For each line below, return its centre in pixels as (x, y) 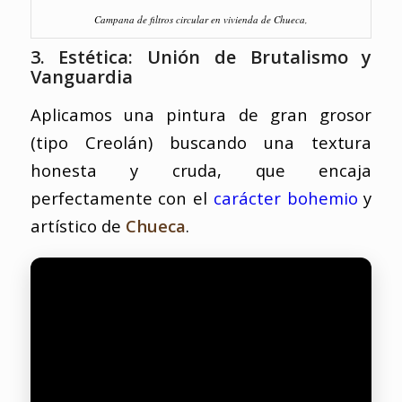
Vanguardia (81, 76)
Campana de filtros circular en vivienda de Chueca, (201, 19)
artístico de (78, 226)
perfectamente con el (122, 198)
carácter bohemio (285, 198)
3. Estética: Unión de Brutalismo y (201, 57)
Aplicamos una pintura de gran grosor (201, 115)
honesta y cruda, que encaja (201, 170)
